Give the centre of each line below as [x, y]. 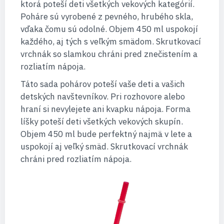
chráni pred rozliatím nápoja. [76, 159]
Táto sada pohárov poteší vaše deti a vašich [102, 84]
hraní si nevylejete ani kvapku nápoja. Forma [105, 109]
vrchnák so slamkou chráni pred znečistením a [109, 54]
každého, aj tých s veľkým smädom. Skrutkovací [110, 42]
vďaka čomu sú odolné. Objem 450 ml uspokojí [109, 29]
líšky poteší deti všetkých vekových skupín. [101, 122]
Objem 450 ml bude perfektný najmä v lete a [106, 134]
